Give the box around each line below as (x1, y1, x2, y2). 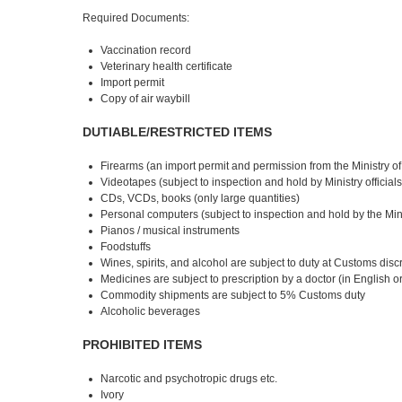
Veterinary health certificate (100, 60, 233, 73)
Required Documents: (83, 12, 190, 24)
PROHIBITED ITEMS (83, 337, 203, 352)
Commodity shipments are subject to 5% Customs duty (100, 289, 366, 301)
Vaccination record (100, 44, 192, 57)
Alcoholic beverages (100, 305, 201, 318)
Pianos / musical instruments (100, 224, 240, 237)
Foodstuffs (100, 240, 152, 253)
